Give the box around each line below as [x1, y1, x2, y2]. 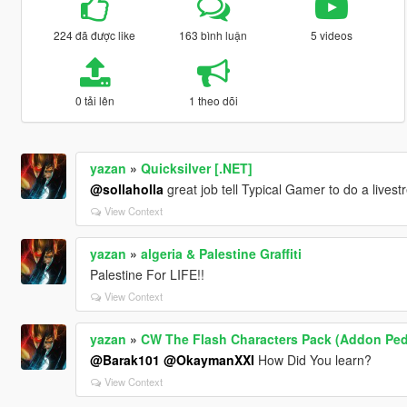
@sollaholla [89, 180, 164, 199]
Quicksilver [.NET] [140, 159, 253, 178]
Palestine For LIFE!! [89, 265, 204, 284]
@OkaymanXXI [163, 351, 254, 370]
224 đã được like [54, 27, 136, 44]
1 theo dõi [188, 93, 238, 109]
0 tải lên [74, 93, 114, 109]
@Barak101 [89, 351, 160, 370]
